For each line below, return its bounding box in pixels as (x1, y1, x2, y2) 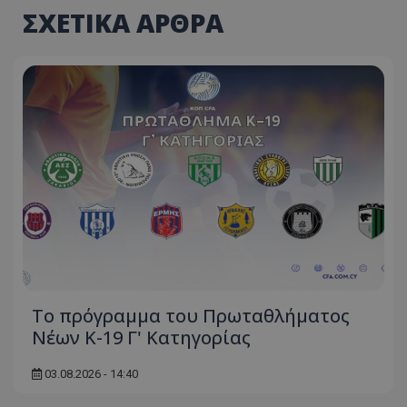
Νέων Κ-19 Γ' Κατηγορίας (32, 325, 251, 351)
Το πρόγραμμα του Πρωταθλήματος (32, 303, 350, 329)
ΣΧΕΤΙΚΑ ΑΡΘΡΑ (23, 5, 223, 41)
